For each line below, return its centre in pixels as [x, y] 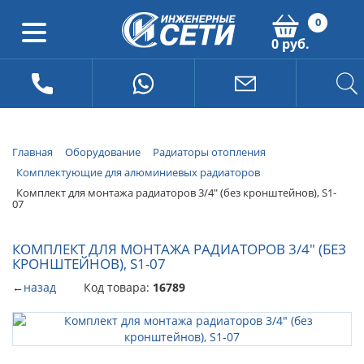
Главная [32, 152]
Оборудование [103, 152]
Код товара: [118, 288]
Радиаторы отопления [209, 152]
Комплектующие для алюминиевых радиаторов [138, 172]
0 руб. [291, 44]
